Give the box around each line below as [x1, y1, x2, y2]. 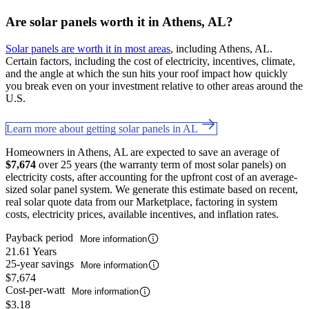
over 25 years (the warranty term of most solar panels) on [36, 158, 286, 170]
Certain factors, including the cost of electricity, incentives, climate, [6, 54, 295, 67]
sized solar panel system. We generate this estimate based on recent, [6, 183, 298, 195]
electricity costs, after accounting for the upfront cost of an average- [6, 170, 297, 183]
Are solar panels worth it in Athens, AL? [6, 14, 233, 30]
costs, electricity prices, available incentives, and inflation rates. [6, 208, 279, 220]
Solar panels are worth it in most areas [6, 42, 170, 54]
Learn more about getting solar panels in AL [6, 122, 200, 134]
